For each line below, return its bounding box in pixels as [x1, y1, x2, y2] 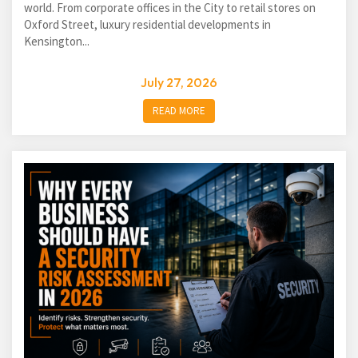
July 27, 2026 [141, 74, 217, 90]
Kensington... [24, 34, 89, 49]
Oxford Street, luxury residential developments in [24, 17, 271, 32]
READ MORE [153, 104, 205, 117]
